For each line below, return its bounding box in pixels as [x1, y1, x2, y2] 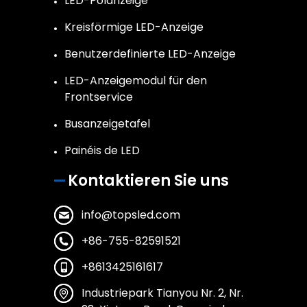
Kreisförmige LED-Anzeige [64, 19, 204, 36]
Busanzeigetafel [64, 116, 150, 132]
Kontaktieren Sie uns [68, 170, 229, 192]
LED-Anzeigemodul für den [64, 73, 207, 89]
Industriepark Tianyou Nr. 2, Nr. [82, 285, 243, 302]
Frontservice [64, 89, 133, 106]
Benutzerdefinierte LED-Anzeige [64, 46, 236, 62]
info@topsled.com [82, 207, 180, 223]
